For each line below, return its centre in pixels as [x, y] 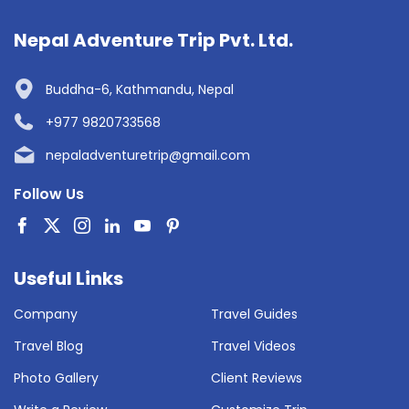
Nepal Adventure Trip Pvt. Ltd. [153, 40]
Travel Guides [255, 314]
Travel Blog [48, 346]
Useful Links [68, 278]
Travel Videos [254, 346]
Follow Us [49, 194]
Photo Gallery [56, 378]
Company [46, 314]
